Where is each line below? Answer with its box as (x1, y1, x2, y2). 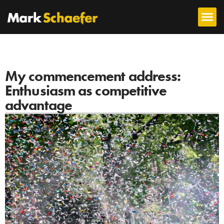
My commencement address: (5, 66, 181, 85)
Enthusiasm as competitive (5, 81, 167, 100)
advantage (5, 95, 72, 114)
